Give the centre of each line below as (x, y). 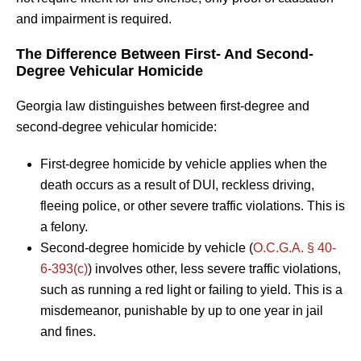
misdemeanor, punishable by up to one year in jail (182, 310)
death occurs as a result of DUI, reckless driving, (177, 185)
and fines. (68, 331)
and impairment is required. (94, 19)
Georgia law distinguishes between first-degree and (163, 106)
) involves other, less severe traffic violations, (214, 268)
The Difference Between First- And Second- (165, 54)
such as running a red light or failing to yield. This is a (191, 289)
